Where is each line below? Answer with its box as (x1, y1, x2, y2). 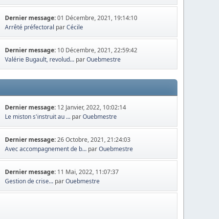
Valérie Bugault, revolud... (5, 55, 75, 64)
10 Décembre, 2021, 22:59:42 (57, 46, 138, 54)
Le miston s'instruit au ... (5, 112, 71, 121)
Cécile (66, 23, 84, 31)
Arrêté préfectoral (5, 23, 55, 31)
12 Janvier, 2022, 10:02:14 (57, 103, 127, 111)
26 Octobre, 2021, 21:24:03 (57, 135, 131, 144)
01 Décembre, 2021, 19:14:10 (57, 14, 138, 22)
